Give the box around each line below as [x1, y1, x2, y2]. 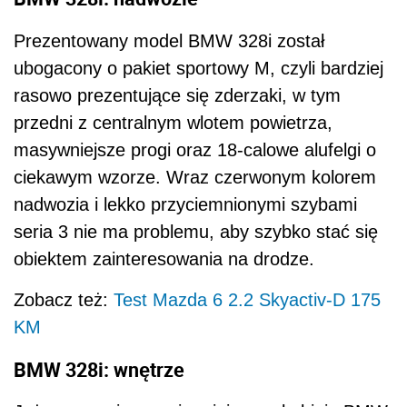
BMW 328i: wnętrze [14, 355, 184, 382]
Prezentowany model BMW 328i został [14, 30, 324, 51]
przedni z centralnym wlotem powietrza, [14, 112, 333, 133]
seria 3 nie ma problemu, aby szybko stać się [14, 221, 378, 242]
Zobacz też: [14, 289, 114, 310]
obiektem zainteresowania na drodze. [14, 248, 314, 269]
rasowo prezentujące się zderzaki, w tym [14, 84, 341, 105]
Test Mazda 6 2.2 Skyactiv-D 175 [114, 289, 381, 310]
